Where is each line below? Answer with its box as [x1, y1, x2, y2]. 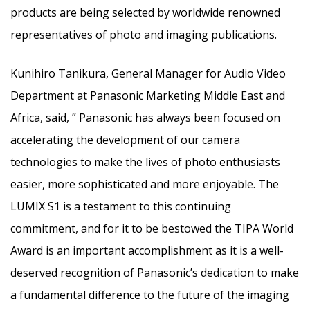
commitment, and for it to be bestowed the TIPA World [10, 220, 293, 236]
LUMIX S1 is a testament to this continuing [10, 198, 231, 214]
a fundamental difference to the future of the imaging [10, 286, 289, 302]
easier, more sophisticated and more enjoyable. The [10, 176, 279, 192]
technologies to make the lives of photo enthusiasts [10, 154, 280, 170]
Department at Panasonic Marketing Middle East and [10, 87, 285, 103]
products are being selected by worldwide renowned [10, 4, 280, 20]
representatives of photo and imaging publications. [10, 26, 277, 42]
